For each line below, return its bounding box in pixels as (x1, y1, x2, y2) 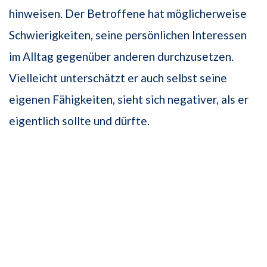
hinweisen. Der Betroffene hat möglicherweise (9, 6, 247, 20)
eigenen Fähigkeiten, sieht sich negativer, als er (9, 92, 249, 106)
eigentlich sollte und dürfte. (9, 113, 150, 128)
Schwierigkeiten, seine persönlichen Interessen (9, 27, 247, 42)
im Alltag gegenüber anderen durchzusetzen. (9, 49, 234, 63)
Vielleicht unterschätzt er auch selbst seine (9, 70, 227, 85)
